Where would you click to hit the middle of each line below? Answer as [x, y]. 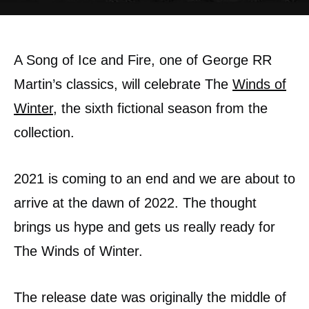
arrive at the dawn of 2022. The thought [135, 203]
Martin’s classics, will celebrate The [123, 84]
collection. [44, 132]
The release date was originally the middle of [150, 297]
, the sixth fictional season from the [160, 108]
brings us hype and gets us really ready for [144, 227]
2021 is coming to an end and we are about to [154, 179]
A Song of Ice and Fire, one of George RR [143, 60]
